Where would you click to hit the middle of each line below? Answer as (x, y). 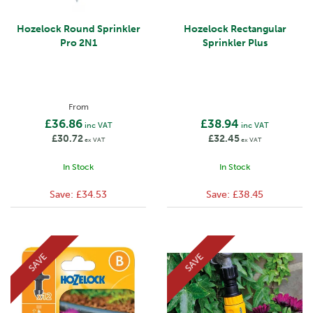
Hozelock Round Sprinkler (78, 29)
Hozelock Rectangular (235, 29)
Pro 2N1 (78, 43)
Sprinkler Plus (235, 43)
